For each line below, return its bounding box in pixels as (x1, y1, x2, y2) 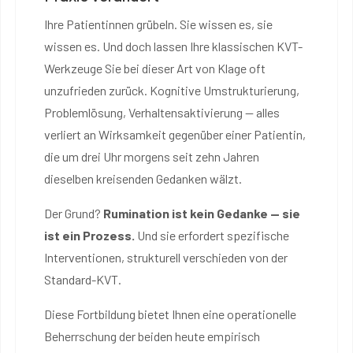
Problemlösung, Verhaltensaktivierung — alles (44, 104, 280, 120)
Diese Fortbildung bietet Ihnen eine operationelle (44, 306, 296, 321)
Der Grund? (44, 205, 103, 221)
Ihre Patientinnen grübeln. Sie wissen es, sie (44, 16, 273, 32)
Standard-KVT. (44, 271, 121, 287)
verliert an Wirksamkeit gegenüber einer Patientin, (44, 126, 306, 142)
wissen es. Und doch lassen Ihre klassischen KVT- (44, 38, 303, 54)
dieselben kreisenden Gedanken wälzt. (44, 170, 242, 186)
